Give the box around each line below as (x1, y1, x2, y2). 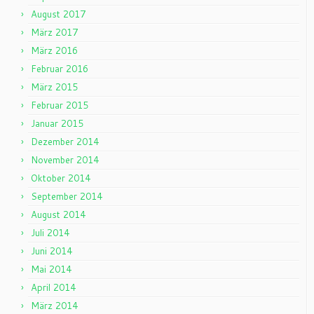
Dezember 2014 (31, 135, 99, 148)
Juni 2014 (31, 245, 72, 257)
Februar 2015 (31, 99, 88, 111)
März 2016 (31, 44, 78, 57)
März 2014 (31, 299, 78, 312)
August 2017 (31, 8, 86, 20)
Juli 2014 (31, 226, 69, 239)
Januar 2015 (31, 117, 83, 130)
